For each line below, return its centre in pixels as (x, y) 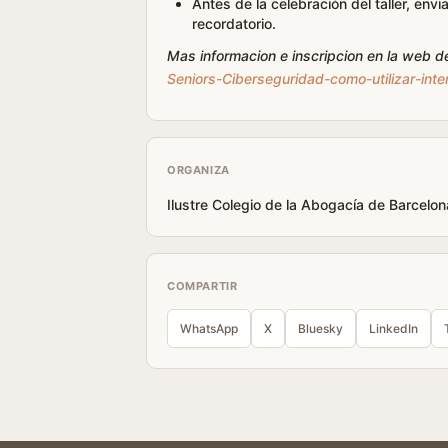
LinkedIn (393, 328)
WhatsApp (209, 328)
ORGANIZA (198, 170)
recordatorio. (234, 23)
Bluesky (320, 328)
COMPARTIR (202, 286)
